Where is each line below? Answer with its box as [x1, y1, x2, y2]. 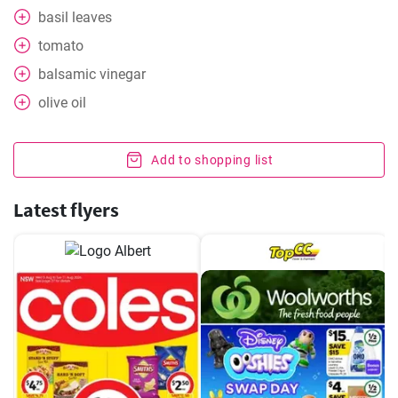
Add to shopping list [151, 153, 274, 167]
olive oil [38, 94, 86, 111]
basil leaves [38, 9, 112, 26]
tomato [38, 37, 84, 54]
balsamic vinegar [38, 66, 146, 83]
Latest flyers [13, 197, 119, 222]
